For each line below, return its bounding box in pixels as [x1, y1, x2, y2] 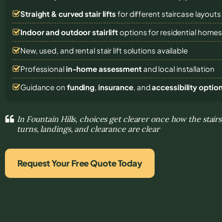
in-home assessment [65, 63, 142, 73]
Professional [20, 63, 66, 73]
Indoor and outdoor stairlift [20, 27, 118, 37]
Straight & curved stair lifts [20, 8, 116, 18]
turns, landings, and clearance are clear [17, 123, 160, 134]
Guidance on [20, 82, 67, 92]
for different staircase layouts [116, 8, 221, 18]
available [157, 45, 188, 55]
